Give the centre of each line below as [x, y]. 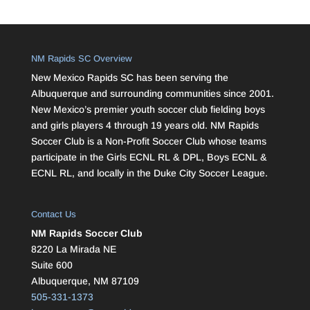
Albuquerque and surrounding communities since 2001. [152, 93]
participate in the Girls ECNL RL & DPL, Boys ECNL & [149, 157]
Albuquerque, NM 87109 [85, 281]
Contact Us [53, 215]
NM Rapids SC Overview [81, 58]
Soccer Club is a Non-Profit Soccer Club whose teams [148, 141]
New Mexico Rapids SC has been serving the [129, 77]
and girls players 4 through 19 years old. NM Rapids [145, 125]
